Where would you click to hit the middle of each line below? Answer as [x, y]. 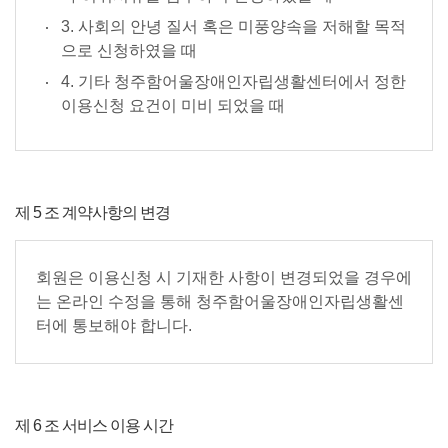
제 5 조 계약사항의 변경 [92, 212]
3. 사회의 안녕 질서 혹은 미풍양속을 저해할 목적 [233, 26]
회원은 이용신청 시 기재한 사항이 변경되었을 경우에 [224, 277]
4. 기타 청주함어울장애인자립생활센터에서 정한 [233, 81]
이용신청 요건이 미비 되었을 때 [173, 105]
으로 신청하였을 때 [129, 50]
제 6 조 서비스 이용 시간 [94, 425]
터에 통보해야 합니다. [114, 325]
